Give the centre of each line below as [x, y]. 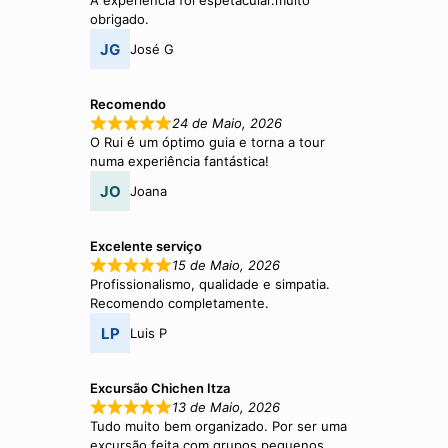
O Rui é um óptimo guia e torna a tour [208, 142]
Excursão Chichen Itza [160, 388]
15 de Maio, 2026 [225, 265]
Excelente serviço [146, 246]
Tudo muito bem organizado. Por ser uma [219, 426]
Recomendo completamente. [180, 303]
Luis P [149, 332]
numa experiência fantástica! [180, 161]
